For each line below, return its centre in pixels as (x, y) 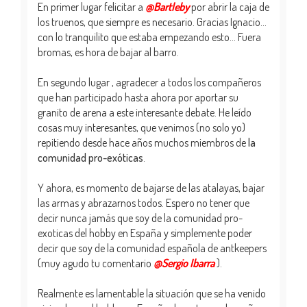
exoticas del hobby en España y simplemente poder (145, 233)
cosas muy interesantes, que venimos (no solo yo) (142, 128)
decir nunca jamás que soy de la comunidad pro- (140, 218)
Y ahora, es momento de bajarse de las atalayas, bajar (151, 188)
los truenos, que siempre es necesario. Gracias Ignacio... (152, 22)
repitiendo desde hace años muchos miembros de (143, 143)
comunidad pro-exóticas (90, 158)
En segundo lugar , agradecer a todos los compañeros (149, 83)
